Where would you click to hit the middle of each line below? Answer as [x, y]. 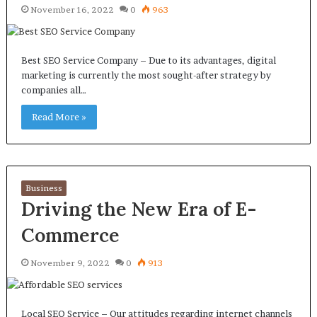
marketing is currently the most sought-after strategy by [146, 75]
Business [44, 188]
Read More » [59, 117]
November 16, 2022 [72, 10]
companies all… [53, 90]
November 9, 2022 [70, 263]
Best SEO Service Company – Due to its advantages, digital [148, 60]
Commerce [70, 235]
